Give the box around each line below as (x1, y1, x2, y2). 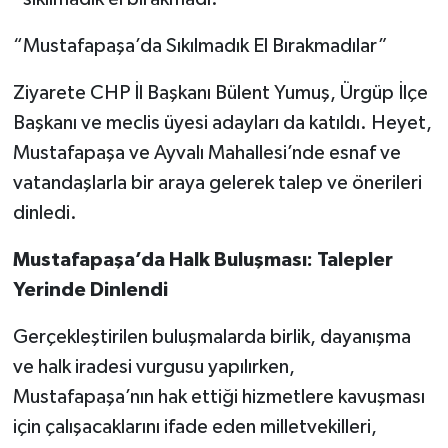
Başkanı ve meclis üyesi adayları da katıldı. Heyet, (12, 112, 432, 133)
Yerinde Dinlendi (12, 279, 168, 300)
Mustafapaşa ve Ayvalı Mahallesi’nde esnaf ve (12, 142, 401, 163)
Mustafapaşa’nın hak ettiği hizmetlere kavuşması (12, 386, 425, 407)
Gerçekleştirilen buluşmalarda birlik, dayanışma (12, 326, 411, 347)
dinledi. (12, 202, 77, 223)
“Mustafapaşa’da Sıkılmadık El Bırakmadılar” (12, 35, 388, 56)
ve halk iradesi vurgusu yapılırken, (12, 356, 295, 377)
